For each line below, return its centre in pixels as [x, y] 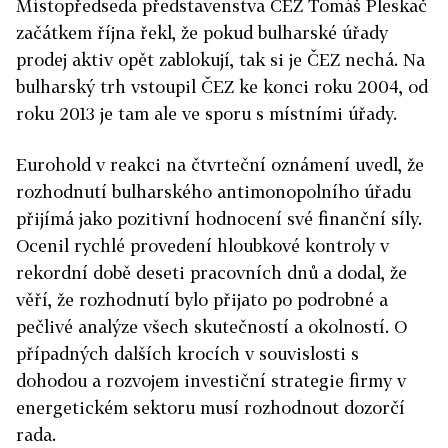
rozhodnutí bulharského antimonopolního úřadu [213, 191]
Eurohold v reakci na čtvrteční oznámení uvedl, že [220, 164]
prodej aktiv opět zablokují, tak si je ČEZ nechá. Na [220, 59]
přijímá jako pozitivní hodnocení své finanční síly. [219, 218]
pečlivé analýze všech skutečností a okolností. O [211, 326]
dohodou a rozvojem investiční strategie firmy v [211, 380]
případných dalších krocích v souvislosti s [187, 353]
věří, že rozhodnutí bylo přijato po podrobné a [202, 299]
